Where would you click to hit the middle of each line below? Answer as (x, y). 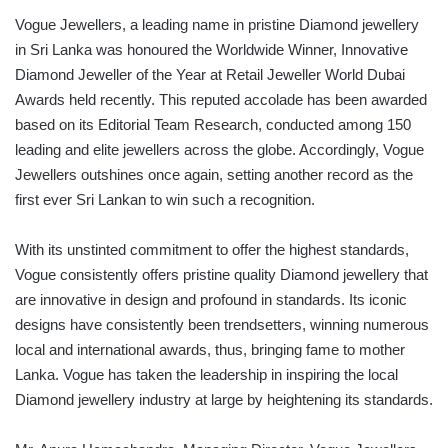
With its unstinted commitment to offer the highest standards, (212, 250)
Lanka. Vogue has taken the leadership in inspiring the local (206, 375)
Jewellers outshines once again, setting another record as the (214, 175)
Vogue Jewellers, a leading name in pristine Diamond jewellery (217, 25)
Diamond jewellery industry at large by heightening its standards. (224, 400)
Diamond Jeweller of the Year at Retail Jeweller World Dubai (210, 75)
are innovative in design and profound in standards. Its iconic (211, 300)
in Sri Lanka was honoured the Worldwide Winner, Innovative (211, 50)
